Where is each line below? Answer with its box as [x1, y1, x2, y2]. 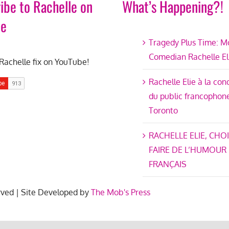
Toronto [149, 105, 178, 116]
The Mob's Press [91, 187, 150, 198]
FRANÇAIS [149, 159, 187, 170]
